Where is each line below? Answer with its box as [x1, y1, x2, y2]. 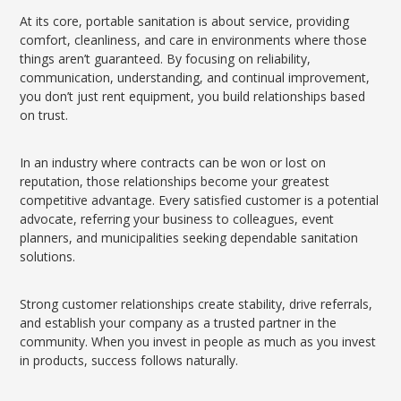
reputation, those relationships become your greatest [20, 173, 330, 190]
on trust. [20, 107, 69, 124]
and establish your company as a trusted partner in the [20, 314, 337, 331]
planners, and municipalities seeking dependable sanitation [20, 229, 359, 246]
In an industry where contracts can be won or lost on [20, 154, 327, 171]
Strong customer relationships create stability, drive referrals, [20, 295, 373, 312]
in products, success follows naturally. [20, 352, 239, 369]
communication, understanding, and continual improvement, [20, 69, 371, 86]
